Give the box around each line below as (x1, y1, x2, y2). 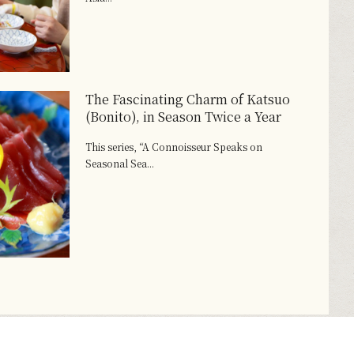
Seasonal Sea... (85, 156, 154, 171)
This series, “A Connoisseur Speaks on (85, 140, 262, 154)
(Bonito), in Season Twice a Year (85, 107, 281, 126)
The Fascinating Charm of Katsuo (85, 90, 290, 109)
